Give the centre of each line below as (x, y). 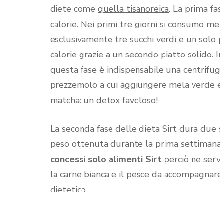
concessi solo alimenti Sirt (106, 159)
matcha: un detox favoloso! (104, 100)
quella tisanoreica (133, 9)
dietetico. (69, 190)
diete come (74, 9)
